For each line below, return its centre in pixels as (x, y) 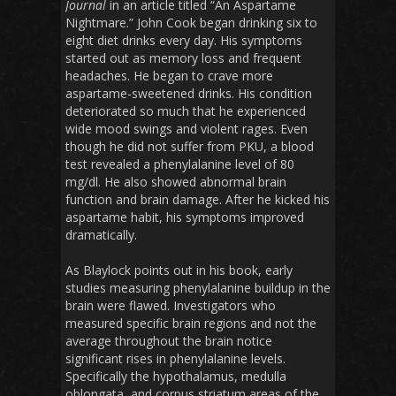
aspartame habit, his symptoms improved (185, 217)
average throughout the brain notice (169, 341)
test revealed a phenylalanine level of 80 (180, 164)
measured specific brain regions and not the (191, 324)
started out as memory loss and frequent (183, 58)
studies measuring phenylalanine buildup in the (198, 288)
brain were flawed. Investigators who (171, 306)
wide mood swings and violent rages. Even (187, 129)
